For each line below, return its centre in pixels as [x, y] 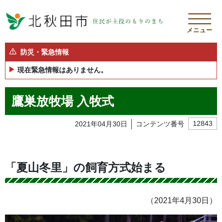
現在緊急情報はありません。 [62, 70]
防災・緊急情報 [45, 52]
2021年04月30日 [101, 124]
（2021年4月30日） [182, 200]
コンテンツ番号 [160, 124]
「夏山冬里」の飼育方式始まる [85, 167]
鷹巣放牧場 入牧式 [62, 101]
